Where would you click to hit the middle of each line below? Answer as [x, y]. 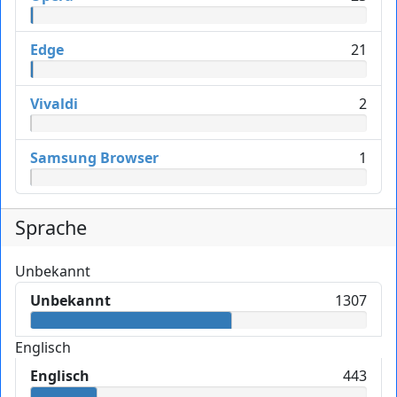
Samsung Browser [94, 157]
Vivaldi [54, 103]
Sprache [51, 227]
